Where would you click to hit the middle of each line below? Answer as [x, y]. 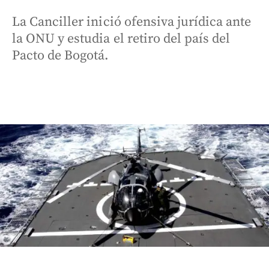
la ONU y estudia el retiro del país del [121, 39]
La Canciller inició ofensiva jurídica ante [132, 22]
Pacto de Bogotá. [61, 56]
